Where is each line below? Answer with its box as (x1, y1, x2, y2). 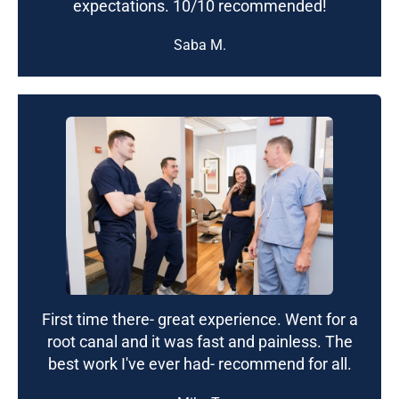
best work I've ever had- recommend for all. (47, 354, 352, 373)
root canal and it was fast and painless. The (46, 331, 353, 351)
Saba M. (173, 36, 226, 53)
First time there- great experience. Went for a (41, 309, 358, 329)
